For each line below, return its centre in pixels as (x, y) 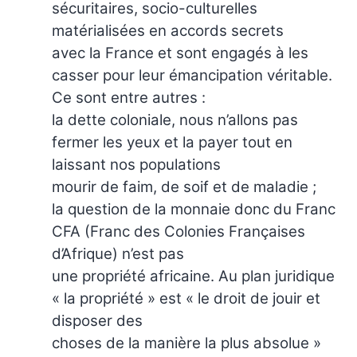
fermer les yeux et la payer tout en (172, 142)
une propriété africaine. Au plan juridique (193, 276)
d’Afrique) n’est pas (118, 253)
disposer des (97, 320)
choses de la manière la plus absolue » (186, 343)
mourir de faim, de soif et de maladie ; (184, 186)
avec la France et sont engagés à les (180, 53)
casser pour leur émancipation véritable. (192, 75)
